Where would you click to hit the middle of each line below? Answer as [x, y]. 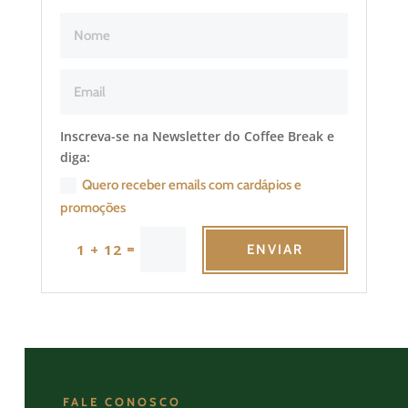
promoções [93, 208]
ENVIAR [275, 249]
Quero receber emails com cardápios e [192, 185]
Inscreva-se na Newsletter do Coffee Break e [198, 137]
